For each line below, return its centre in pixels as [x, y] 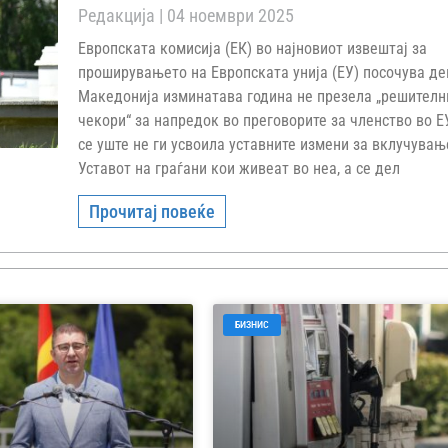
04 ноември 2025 [229, 15]
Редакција [119, 15]
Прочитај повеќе [152, 211]
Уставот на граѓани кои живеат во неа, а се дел [239, 168]
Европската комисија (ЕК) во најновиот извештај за [253, 48]
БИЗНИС [252, 324]
